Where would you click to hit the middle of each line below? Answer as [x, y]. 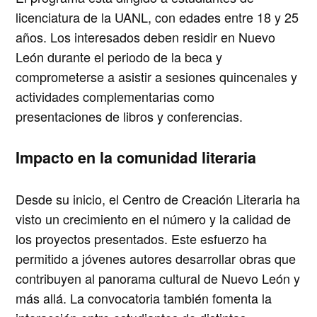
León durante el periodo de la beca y [119, 57]
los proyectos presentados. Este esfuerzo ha [142, 239]
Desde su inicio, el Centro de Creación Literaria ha [158, 199]
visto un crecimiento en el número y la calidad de [154, 219]
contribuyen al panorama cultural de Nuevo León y [158, 278]
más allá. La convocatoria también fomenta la [144, 298]
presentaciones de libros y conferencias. [129, 116]
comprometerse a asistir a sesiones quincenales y [157, 77]
